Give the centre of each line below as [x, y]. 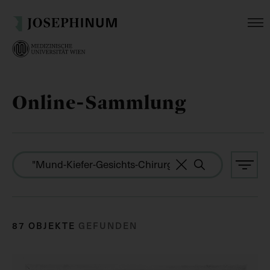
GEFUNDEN [108, 225]
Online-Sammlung [99, 102]
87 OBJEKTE [45, 225]
